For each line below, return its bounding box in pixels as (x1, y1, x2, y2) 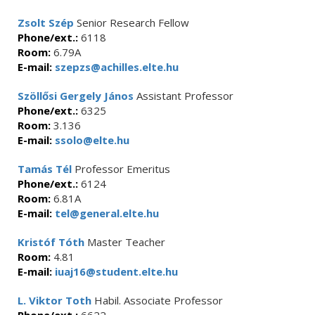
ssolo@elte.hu (52, 133, 129, 147)
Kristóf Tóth (18, 235, 84, 249)
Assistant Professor (134, 89, 233, 103)
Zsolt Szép (18, 15, 74, 30)
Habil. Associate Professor (91, 293, 223, 307)
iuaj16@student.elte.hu (52, 264, 178, 278)
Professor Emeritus (72, 162, 170, 176)
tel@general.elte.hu (52, 206, 159, 220)
